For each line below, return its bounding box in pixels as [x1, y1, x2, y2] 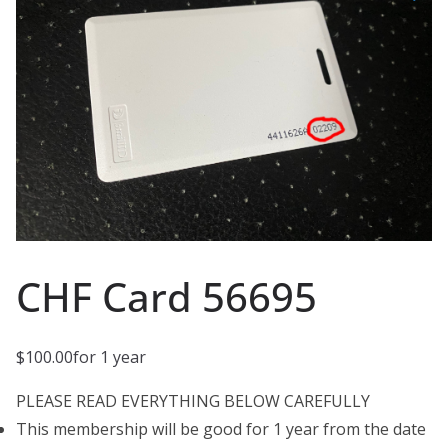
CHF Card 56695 [16, 269, 317, 325]
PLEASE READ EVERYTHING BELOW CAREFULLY [16, 390, 370, 413]
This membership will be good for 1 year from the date [16, 418, 426, 441]
